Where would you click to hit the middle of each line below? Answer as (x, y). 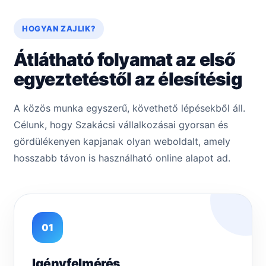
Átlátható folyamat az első (125, 60)
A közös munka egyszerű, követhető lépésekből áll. (129, 108)
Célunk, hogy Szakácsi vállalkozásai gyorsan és (121, 125)
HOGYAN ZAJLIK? (59, 29)
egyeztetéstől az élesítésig (128, 79)
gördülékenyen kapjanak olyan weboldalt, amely (122, 142)
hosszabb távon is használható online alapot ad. (122, 158)
